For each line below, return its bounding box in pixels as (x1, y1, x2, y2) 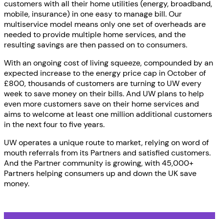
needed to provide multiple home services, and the (4, 29, 186, 40)
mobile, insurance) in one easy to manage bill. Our (4, 9, 182, 20)
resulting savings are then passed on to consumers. (4, 40, 187, 50)
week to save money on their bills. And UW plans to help (4, 88, 204, 99)
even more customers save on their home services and (4, 99, 199, 109)
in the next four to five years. (4, 119, 105, 130)
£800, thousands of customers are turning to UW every (4, 78, 201, 89)
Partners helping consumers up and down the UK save (4, 168, 197, 179)
